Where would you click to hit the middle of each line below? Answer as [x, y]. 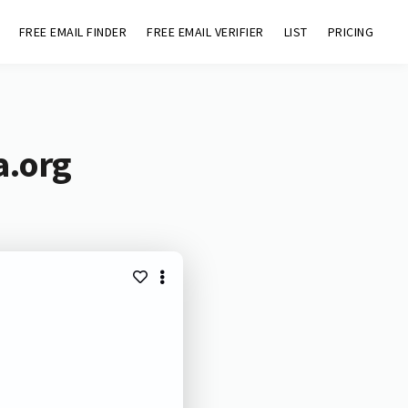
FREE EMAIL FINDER [73, 32]
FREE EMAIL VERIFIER [205, 32]
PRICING [351, 32]
